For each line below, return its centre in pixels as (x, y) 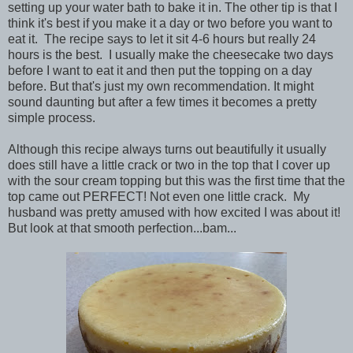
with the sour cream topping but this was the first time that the (176, 181)
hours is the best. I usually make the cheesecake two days (171, 55)
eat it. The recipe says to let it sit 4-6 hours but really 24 (162, 39)
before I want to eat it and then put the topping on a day (160, 71)
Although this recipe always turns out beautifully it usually (167, 150)
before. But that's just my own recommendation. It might (161, 87)
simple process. (52, 118)
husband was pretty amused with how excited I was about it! (174, 213)
